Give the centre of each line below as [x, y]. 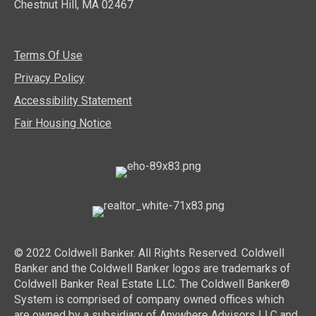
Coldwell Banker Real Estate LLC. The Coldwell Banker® [152, 284]
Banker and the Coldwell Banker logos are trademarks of [152, 269]
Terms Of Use [48, 56]
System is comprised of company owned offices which [149, 300]
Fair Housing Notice [63, 123]
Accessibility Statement [73, 101]
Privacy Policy [49, 78]
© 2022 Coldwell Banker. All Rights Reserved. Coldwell [149, 253]
